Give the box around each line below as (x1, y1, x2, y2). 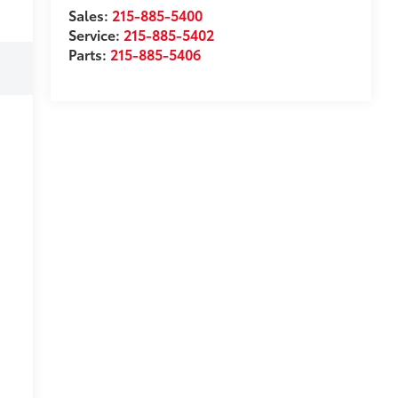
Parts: (68, 44, 110, 65)
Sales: (68, 4, 112, 26)
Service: (68, 24, 123, 45)
